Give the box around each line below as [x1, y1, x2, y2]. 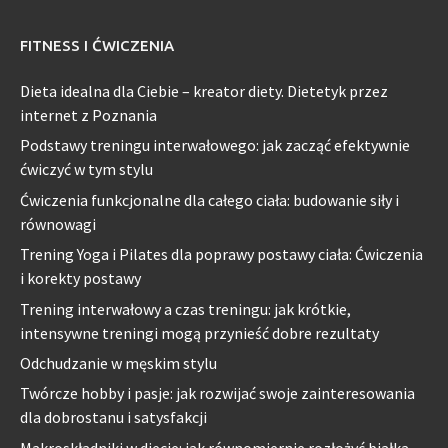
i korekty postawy [20, 268, 141, 289]
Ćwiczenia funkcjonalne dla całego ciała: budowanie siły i [20, 189, 399, 210]
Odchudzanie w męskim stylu [20, 352, 217, 373]
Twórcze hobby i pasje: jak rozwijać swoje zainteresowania [20, 383, 415, 404]
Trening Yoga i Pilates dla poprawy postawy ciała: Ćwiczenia [20, 244, 423, 265]
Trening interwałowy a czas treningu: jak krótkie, [20, 298, 351, 319]
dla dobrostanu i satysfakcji [20, 407, 207, 428]
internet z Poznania [20, 104, 157, 125]
